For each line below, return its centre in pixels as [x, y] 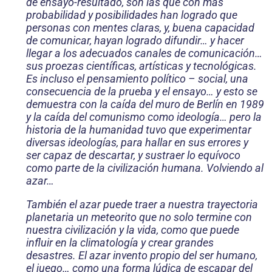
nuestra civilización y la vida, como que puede [133, 230]
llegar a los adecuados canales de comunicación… [144, 53]
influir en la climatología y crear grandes [120, 243]
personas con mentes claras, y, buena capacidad [140, 28]
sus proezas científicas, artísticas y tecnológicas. [141, 66]
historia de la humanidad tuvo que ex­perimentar [139, 130]
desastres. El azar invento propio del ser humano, [142, 256]
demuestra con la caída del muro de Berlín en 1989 [145, 104]
